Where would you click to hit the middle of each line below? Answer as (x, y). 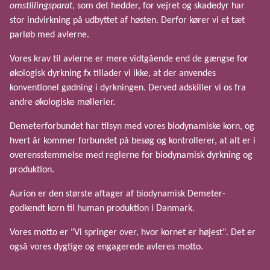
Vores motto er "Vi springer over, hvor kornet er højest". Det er (133, 233)
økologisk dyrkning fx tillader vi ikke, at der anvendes (113, 74)
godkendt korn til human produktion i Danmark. (102, 209)
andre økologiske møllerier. (64, 103)
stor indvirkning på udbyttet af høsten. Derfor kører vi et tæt (127, 21)
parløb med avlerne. (51, 35)
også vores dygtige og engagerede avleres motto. (109, 247)
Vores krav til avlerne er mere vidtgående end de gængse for (129, 59)
